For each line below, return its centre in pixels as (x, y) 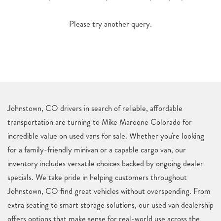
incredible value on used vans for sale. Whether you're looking (106, 136)
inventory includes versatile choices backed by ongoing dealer (105, 163)
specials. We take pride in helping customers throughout (97, 177)
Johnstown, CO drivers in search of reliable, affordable (95, 108)
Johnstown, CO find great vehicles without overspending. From (109, 191)
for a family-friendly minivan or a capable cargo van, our (97, 149)
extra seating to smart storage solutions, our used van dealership (110, 205)
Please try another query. (110, 24)
